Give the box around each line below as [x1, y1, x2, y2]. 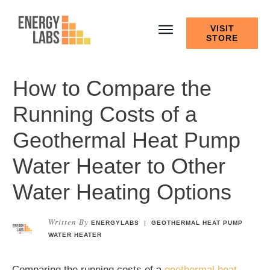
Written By [48, 216, 89, 227]
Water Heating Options [13, 179, 231, 204]
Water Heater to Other [13, 153, 225, 178]
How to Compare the [13, 75, 212, 101]
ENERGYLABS [91, 219, 140, 226]
